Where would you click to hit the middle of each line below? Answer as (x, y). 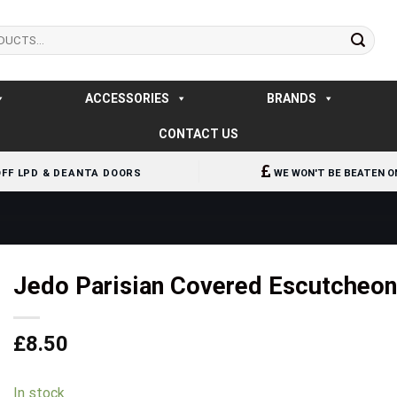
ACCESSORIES (127, 98)
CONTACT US (198, 134)
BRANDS (291, 98)
